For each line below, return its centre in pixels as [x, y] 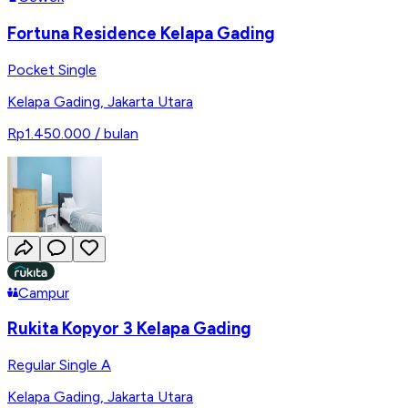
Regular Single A [59, 364]
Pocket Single [52, 69]
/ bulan [117, 133]
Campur [44, 292]
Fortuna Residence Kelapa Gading [141, 33]
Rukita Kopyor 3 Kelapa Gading [129, 329]
